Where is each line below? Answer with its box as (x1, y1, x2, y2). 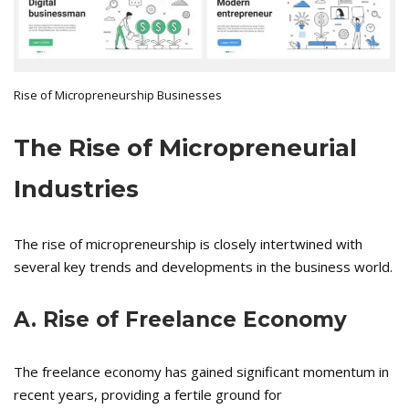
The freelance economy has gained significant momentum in (14, 362, 389, 382)
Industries (14, 174, 139, 204)
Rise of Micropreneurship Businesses (14, 87, 222, 104)
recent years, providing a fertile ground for (14, 385, 282, 404)
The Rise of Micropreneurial (14, 133, 357, 163)
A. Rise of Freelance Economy (14, 307, 347, 333)
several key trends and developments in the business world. (14, 257, 393, 277)
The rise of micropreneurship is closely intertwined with (14, 235, 362, 254)
